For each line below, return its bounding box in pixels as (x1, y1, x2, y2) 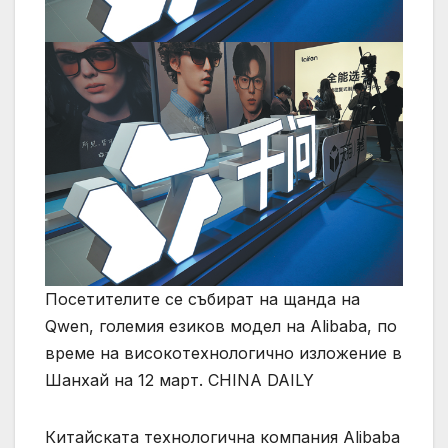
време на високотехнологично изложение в (45, 343, 402, 364)
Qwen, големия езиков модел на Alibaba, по (45, 316, 397, 337)
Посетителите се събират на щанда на (45, 289, 360, 310)
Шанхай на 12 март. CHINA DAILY (45, 370, 314, 391)
